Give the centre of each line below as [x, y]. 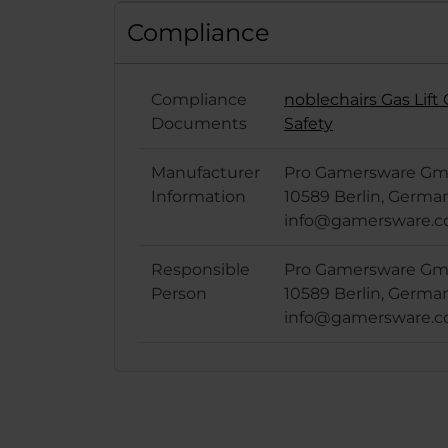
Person [179, 293]
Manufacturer [205, 172]
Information [198, 196]
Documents [199, 123]
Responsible [200, 269]
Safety [308, 123]
